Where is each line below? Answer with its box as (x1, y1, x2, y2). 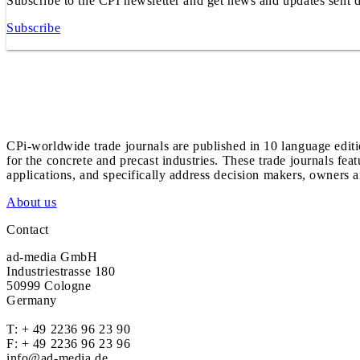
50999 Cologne (6, 279, 92, 292)
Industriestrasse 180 (6, 264, 116, 278)
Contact (6, 223, 50, 236)
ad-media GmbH (6, 250, 98, 264)
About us (6, 195, 57, 209)
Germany (6, 293, 58, 307)
